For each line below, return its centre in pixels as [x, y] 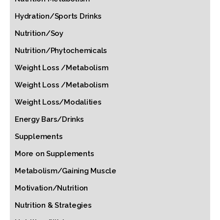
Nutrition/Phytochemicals [61, 51]
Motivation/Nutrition [51, 188]
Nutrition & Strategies [53, 205]
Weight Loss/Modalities [58, 102]
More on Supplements [55, 154]
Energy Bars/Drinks [49, 119]
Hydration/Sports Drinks [58, 16]
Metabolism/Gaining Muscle [66, 171]
